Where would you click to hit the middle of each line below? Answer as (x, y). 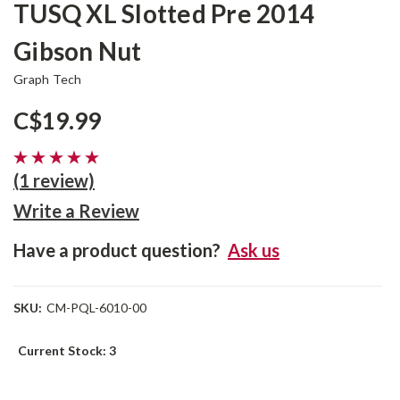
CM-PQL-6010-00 (96, 308)
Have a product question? (117, 250)
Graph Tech (48, 79)
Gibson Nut (78, 51)
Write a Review (76, 211)
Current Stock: (63, 350)
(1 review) (54, 180)
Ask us (254, 250)
